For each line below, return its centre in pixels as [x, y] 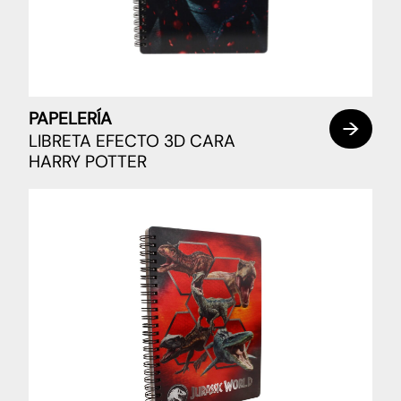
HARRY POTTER [88, 162]
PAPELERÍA [70, 118]
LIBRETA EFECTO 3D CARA [132, 141]
